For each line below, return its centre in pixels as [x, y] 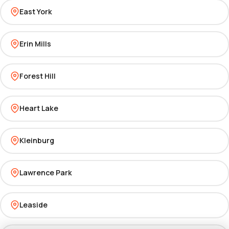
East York [36, 12]
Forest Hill [37, 76]
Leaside [33, 205]
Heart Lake [39, 108]
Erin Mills [35, 44]
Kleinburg [37, 140]
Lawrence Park [45, 173]
